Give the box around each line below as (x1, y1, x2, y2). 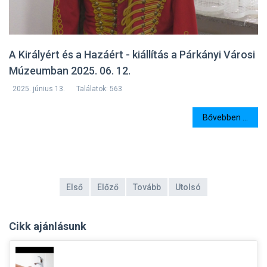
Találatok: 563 (76, 85, 122, 94)
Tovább (133, 182, 161, 193)
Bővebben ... (203, 112, 248, 122)
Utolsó (175, 182, 201, 193)
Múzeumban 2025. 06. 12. (9, 64, 131, 77)
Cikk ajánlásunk (9, 220, 86, 233)
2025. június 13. (13, 85, 65, 94)
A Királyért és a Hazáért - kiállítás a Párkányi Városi (9, 48, 255, 61)
